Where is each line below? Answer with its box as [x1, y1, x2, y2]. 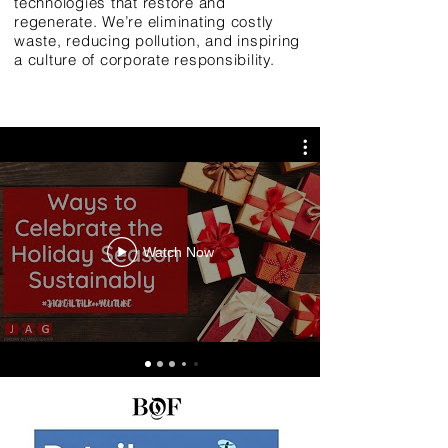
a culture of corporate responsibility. [14, 50, 275, 69]
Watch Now [142, 244, 214, 260]
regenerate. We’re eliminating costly [14, 12, 274, 31]
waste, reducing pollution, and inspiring [14, 31, 300, 50]
